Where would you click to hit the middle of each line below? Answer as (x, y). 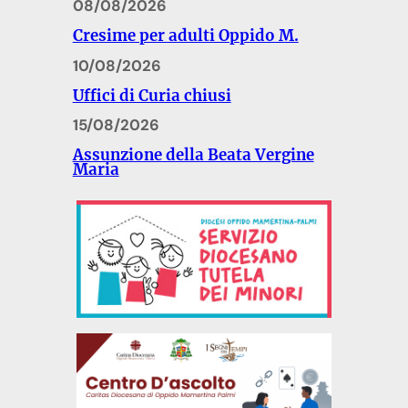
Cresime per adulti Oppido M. (185, 35)
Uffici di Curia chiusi (152, 95)
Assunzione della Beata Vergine (193, 155)
